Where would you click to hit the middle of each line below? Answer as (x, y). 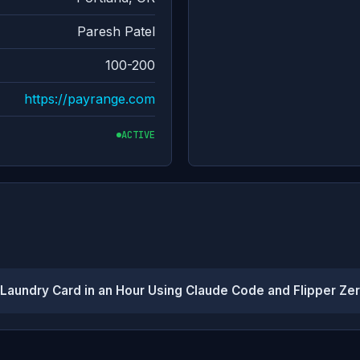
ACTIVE (138, 135)
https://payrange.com (90, 99)
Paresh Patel (116, 31)
